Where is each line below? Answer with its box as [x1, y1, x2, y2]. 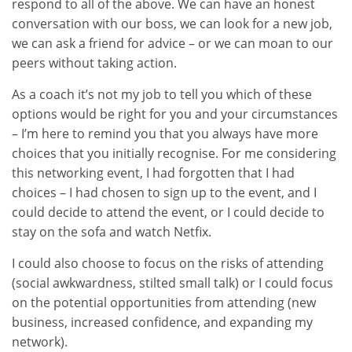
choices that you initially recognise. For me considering [12, 144, 336, 162]
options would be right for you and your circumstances [12, 104, 338, 123]
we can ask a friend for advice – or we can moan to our [12, 34, 333, 52]
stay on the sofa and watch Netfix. [12, 222, 211, 240]
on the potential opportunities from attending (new [12, 293, 316, 311]
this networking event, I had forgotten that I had [12, 163, 295, 181]
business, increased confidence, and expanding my [12, 313, 313, 331]
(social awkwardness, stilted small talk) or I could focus [12, 273, 333, 291]
